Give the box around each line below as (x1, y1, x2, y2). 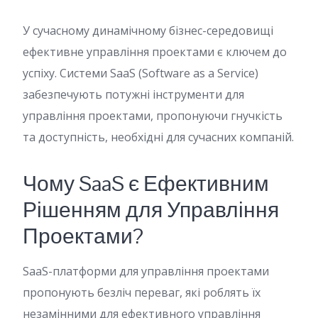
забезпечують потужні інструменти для (23, 87, 244, 102)
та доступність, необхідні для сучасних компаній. (23, 129, 294, 145)
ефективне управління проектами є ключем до (23, 44, 287, 60)
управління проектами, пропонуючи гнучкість (23, 108, 283, 124)
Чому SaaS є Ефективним (23, 170, 269, 197)
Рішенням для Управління (23, 196, 279, 224)
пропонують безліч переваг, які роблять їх (23, 285, 261, 300)
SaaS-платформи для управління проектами (23, 263, 269, 279)
